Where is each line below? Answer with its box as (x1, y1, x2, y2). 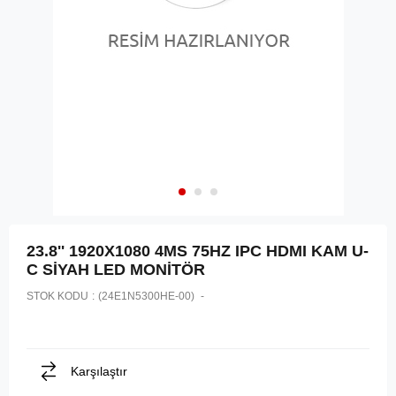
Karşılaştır (71, 364, 127, 379)
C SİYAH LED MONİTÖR (27, 261, 205, 279)
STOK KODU (27, 290, 88, 303)
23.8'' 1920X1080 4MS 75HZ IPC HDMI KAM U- (27, 242, 369, 261)
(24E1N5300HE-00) (98, 290, 197, 303)
